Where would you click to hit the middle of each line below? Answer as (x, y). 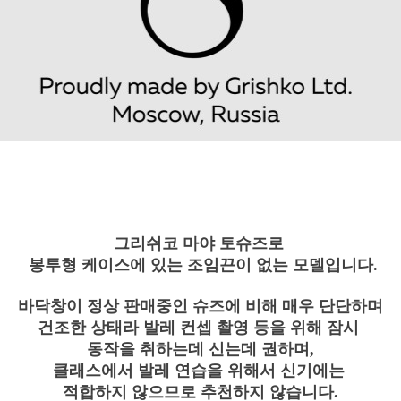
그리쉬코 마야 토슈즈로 (200, 243)
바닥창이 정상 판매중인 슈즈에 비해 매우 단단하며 (200, 306)
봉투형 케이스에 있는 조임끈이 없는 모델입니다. (203, 264)
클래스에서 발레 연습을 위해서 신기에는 (200, 370)
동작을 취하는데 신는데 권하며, (200, 349)
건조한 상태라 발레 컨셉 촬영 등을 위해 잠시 (200, 327)
